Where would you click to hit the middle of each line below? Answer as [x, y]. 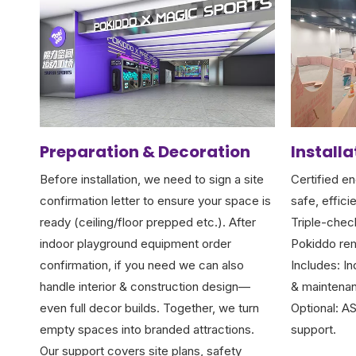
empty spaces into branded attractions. [147, 329]
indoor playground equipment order [135, 243]
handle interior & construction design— [145, 286]
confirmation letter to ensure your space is [155, 200]
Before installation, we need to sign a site [152, 179]
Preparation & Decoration [145, 151]
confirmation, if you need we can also [142, 265]
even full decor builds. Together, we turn [149, 308]
